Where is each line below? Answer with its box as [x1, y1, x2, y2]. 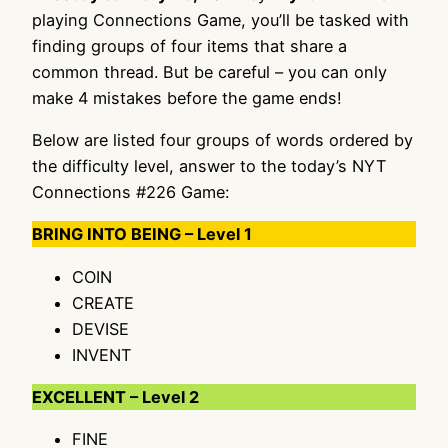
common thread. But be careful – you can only [32, 61, 387, 82]
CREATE [72, 292, 134, 313]
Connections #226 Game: [32, 181, 229, 202]
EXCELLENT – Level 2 [32, 386, 199, 407]
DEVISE [72, 318, 129, 339]
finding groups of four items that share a [32, 35, 347, 56]
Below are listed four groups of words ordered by [32, 129, 413, 150]
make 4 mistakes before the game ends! [32, 87, 342, 108]
